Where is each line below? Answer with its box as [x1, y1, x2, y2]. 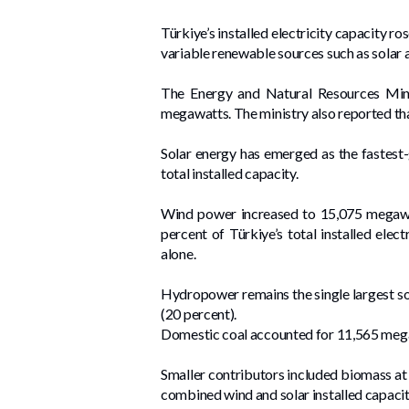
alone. [161, 244, 196, 262]
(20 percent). [161, 304, 237, 322]
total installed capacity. [161, 163, 299, 182]
